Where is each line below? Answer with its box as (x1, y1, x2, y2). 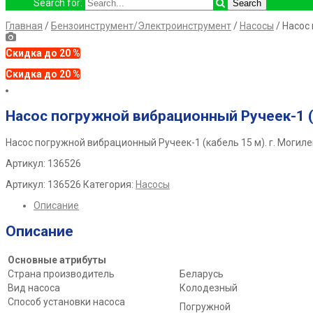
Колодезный (180, 282, 238, 293)
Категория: (83, 178, 136, 190)
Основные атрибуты (8, 254, 106, 265)
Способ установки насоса (8, 296, 127, 307)
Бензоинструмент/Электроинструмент (51, 20, 231, 31)
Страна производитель (8, 268, 115, 279)
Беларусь (180, 268, 224, 279)
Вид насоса (8, 282, 60, 293)
